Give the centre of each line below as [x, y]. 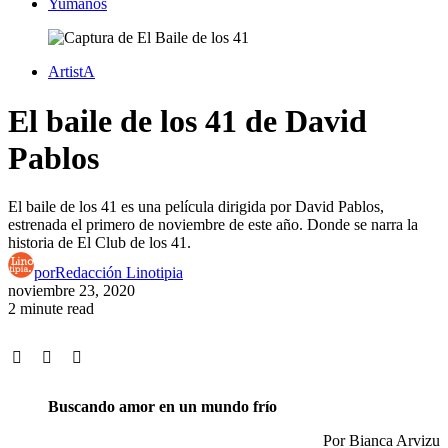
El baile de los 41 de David [187, 120]
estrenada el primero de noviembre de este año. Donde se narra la [213, 224]
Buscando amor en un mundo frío [162, 406]
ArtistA [71, 72]
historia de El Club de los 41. [99, 242]
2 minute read [51, 308]
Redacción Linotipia [119, 272]
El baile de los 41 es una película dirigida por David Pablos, [196, 206]
